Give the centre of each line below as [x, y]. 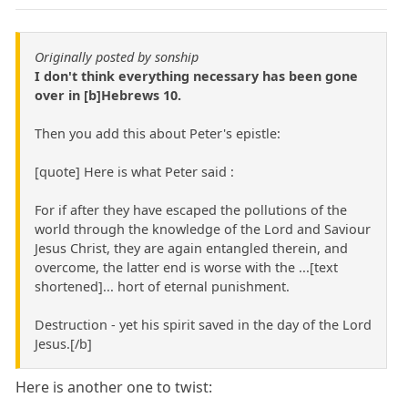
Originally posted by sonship [117, 56]
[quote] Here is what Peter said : [134, 171]
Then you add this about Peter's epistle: [158, 133]
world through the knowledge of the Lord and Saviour [203, 229]
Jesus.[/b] [63, 343]
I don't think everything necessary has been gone [196, 76]
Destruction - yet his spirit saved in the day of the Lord [203, 324]
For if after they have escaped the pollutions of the [191, 209]
